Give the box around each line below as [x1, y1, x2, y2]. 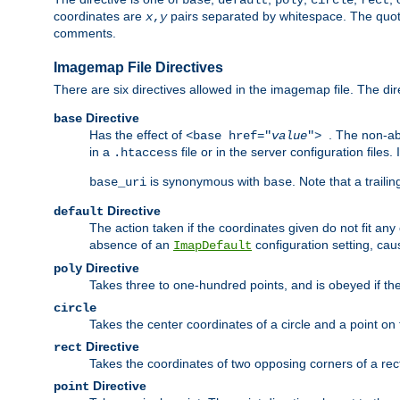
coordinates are [54, 9, 146, 24]
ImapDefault [173, 238, 252, 254]
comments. [54, 26, 116, 41]
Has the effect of [89, 128, 186, 143]
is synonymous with [146, 174, 263, 189]
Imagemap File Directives [54, 60, 223, 76]
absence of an [89, 237, 173, 253]
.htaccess [113, 146, 178, 161]
